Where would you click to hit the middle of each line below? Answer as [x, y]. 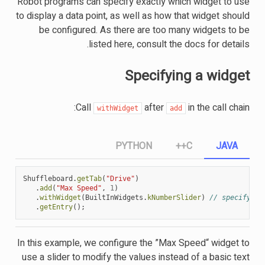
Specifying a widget [188, 76]
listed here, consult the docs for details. [169, 44]
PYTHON [134, 146]
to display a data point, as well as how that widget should [133, 16]
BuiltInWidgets [114, 197]
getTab [89, 178]
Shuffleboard [48, 178]
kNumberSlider [174, 197]
